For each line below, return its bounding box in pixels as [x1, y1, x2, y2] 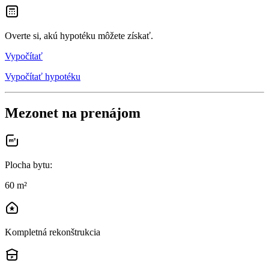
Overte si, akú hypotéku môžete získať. [5, 30, 153, 41]
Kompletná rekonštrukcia [5, 226, 100, 237]
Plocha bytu [5, 159, 50, 170]
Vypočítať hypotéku [5, 71, 80, 82]
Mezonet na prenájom [5, 104, 141, 121]
